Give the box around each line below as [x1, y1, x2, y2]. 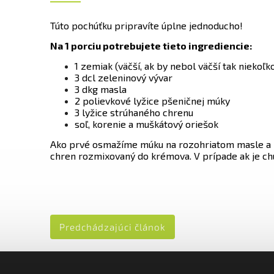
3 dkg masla [75, 83, 127, 95]
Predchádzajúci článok [59, 221, 166, 232]
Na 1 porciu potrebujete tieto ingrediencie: [50, 40, 252, 51]
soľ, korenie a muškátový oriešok [75, 118, 218, 130]
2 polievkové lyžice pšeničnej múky [75, 95, 230, 106]
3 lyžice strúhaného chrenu [75, 106, 193, 118]
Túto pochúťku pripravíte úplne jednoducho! [50, 20, 243, 31]
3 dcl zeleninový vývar [75, 72, 172, 83]
